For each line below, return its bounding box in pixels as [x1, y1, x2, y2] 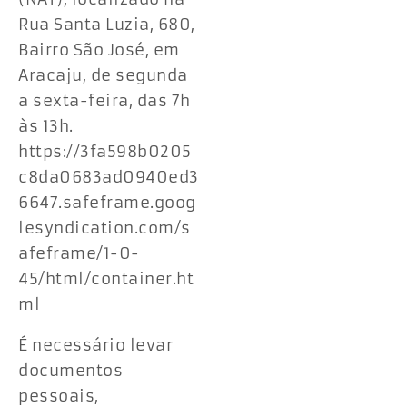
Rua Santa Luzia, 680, [18, 14, 195, 35]
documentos [18, 360, 123, 381]
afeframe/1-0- [18, 243, 140, 263]
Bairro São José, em [18, 39, 180, 60]
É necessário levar [18, 334, 173, 355]
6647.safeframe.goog [18, 192, 196, 213]
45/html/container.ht [18, 268, 194, 289]
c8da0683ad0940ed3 [18, 166, 199, 187]
